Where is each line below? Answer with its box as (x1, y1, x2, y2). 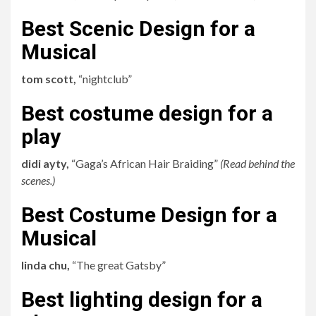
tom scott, (21, 72, 78, 85)
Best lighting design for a (21, 287, 262, 312)
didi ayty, (21, 157, 71, 170)
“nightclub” (78, 72, 132, 85)
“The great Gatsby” (72, 258, 166, 272)
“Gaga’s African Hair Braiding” (71, 157, 220, 170)
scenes (21, 174, 50, 187)
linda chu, (21, 258, 72, 272)
